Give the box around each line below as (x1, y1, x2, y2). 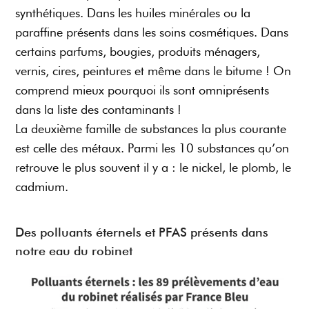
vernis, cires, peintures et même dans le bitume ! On (15, 63, 292, 79)
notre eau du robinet (15, 243, 133, 259)
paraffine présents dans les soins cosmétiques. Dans (15, 25, 289, 40)
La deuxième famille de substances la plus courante (15, 121, 287, 137)
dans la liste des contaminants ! (15, 102, 182, 117)
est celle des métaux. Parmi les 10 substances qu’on (15, 141, 290, 156)
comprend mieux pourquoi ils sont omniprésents (15, 83, 270, 98)
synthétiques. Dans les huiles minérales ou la (15, 6, 251, 21)
